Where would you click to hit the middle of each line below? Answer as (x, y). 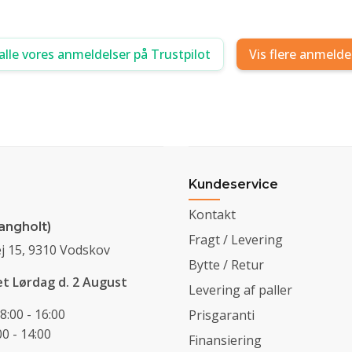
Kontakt (212, 214)
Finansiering (225, 340)
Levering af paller (240, 290)
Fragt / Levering (236, 239)
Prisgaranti (222, 315)
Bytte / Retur (226, 264)
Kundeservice (233, 184)
